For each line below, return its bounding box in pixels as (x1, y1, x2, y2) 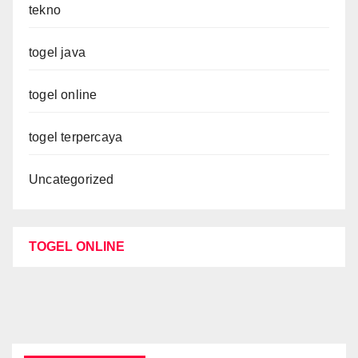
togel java (29, 45, 86, 59)
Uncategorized (29, 172, 114, 186)
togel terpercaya (29, 129, 123, 144)
